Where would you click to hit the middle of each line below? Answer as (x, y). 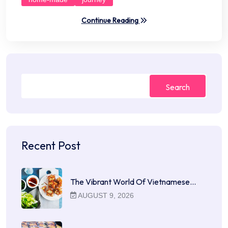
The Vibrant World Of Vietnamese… (133, 181)
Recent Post (51, 145)
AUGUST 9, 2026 (105, 195)
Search (178, 87)
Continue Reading (110, 21)
